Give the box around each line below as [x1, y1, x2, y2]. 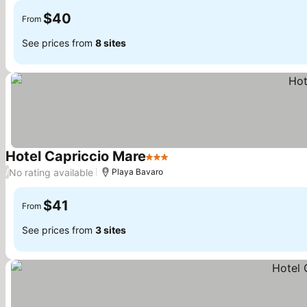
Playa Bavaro [112, 167, 163, 177]
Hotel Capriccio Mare [5, 148, 146, 164]
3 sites [95, 223, 126, 236]
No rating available [9, 166, 93, 178]
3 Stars [145, 157, 182, 171]
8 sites [95, 36, 126, 49]
